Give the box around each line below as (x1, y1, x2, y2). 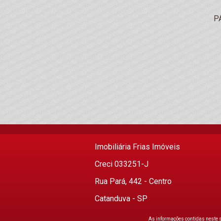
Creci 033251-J (95, 159, 148, 169)
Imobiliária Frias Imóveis (95, 142, 180, 151)
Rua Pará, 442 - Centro (95, 176, 172, 186)
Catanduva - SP (95, 193, 147, 203)
